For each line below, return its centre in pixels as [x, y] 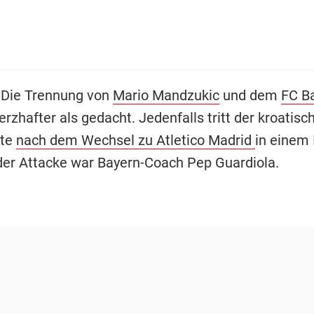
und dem [250, 95]
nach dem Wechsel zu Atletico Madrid [135, 140]
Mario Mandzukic [166, 95]
